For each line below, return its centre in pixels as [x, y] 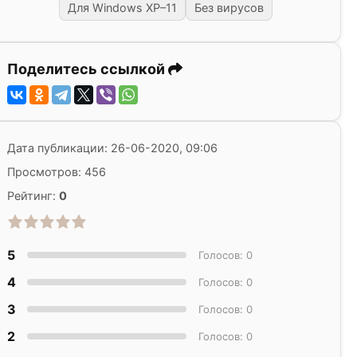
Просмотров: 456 [57, 172]
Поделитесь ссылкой [88, 69]
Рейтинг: [33, 196]
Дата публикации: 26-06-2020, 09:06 [112, 148]
